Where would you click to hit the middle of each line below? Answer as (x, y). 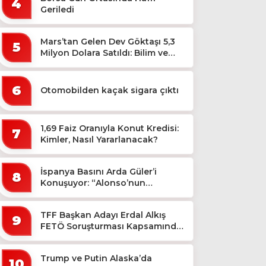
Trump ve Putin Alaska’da (96, 258)
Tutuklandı (64, 237)
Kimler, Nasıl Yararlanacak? (99, 139)
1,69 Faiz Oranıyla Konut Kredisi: (110, 128)
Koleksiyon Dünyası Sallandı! (105, 64)
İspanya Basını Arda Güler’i (99, 171)
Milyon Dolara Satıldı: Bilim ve (104, 53)
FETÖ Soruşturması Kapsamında (111, 226)
